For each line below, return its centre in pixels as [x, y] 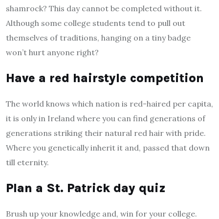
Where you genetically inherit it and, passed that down [108, 148]
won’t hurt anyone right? [52, 53]
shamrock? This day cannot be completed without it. [104, 9]
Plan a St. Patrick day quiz [86, 188]
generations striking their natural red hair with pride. [106, 133]
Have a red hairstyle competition [105, 78]
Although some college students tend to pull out [96, 23]
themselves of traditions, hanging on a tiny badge [98, 38]
